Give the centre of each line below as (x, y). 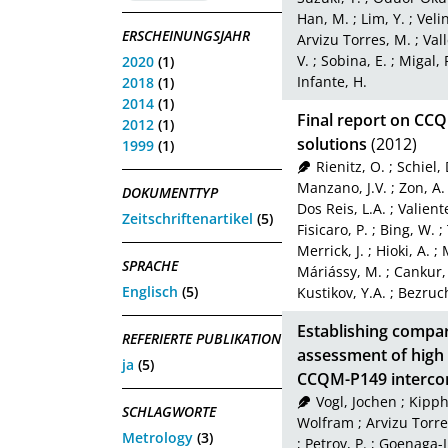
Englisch (150, 291)
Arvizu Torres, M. (354, 40)
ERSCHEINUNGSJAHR (186, 35)
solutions (332, 144)
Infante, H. (332, 82)
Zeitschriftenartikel (187, 218)
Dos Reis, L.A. (341, 209)
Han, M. (323, 19)
